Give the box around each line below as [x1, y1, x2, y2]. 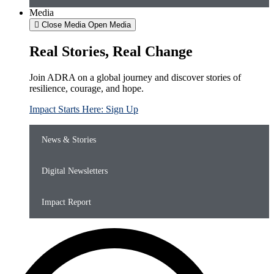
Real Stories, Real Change [29, 43, 193, 60]
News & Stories [42, 135, 96, 145]
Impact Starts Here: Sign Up [29, 104, 138, 115]
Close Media [42, 20, 86, 30]
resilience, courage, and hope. [29, 83, 144, 94]
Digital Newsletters [42, 166, 108, 176]
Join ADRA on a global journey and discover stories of [29, 72, 241, 83]
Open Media [88, 20, 131, 30]
